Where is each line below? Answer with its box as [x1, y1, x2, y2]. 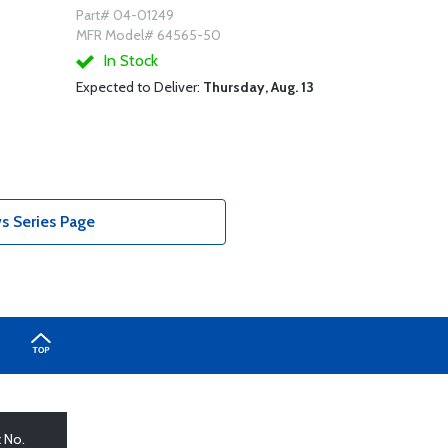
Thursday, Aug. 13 [202, 78, 314, 96]
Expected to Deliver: [75, 78, 203, 96]
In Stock [98, 51, 158, 70]
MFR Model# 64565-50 [75, 26, 221, 44]
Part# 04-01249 [75, 6, 174, 24]
